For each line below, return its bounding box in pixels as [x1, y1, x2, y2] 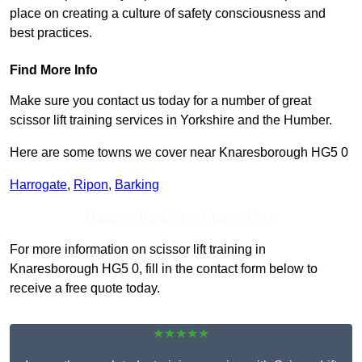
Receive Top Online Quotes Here [86, 210, 276, 225]
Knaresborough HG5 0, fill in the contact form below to [10, 262, 318, 276]
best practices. [10, 26, 92, 40]
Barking [115, 178, 159, 192]
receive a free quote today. [10, 281, 160, 296]
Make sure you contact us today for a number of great [10, 94, 311, 108]
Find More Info [10, 63, 98, 78]
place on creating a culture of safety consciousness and [10, 6, 326, 21]
